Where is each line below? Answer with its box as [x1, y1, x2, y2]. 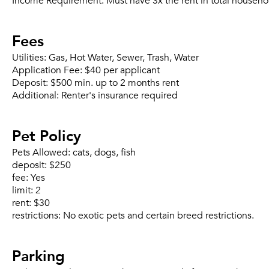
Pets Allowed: [12, 147, 73, 159]
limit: [12, 184, 35, 196]
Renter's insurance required [61, 89, 178, 101]
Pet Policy [12, 122, 81, 148]
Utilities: [12, 52, 49, 64]
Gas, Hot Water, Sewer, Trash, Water [49, 52, 199, 64]
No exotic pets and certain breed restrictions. [63, 210, 254, 222]
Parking [12, 243, 65, 268]
